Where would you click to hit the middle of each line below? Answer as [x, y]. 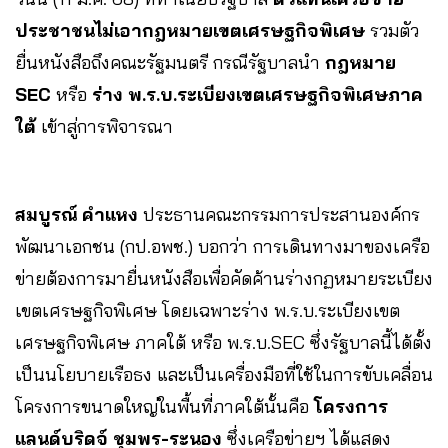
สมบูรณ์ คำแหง [76, 214]
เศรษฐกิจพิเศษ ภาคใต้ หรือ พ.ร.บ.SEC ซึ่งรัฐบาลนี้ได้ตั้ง [223, 342]
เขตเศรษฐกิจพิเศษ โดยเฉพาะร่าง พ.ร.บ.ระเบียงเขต [207, 310]
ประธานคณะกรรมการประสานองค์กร [279, 214]
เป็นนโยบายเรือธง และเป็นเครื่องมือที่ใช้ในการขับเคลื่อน [224, 374]
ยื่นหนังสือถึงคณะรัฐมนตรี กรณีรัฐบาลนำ [170, 62]
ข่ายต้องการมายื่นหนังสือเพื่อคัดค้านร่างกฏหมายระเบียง [224, 278]
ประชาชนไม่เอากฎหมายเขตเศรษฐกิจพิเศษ [190, 30]
